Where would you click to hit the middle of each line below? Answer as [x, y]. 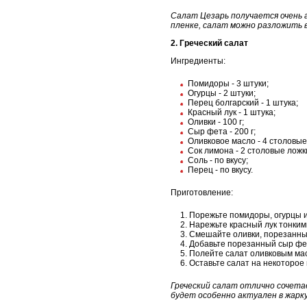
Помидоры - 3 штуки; [228, 83]
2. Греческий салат [209, 43]
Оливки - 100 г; [216, 122]
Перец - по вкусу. [220, 170]
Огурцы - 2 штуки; [222, 93]
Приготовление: [202, 192]
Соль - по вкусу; [218, 160]
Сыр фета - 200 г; [222, 131]
